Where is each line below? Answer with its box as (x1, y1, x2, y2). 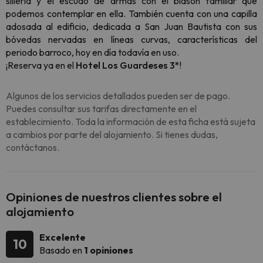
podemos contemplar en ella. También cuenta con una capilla (6, 8, 257, 20)
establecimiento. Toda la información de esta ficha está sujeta (6, 116, 255, 128)
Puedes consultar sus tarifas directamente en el (6, 103, 197, 115)
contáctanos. (6, 141, 59, 154)
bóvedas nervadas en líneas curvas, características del (6, 33, 257, 46)
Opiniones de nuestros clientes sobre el (6, 189, 222, 205)
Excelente (39, 231, 86, 244)
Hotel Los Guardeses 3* (76, 59, 180, 72)
